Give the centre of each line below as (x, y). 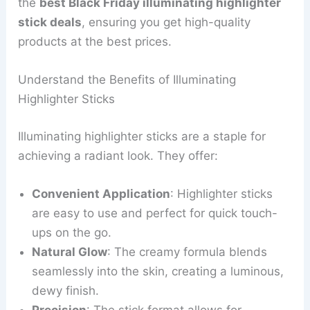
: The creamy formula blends (188, 252)
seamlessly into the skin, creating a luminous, (158, 272)
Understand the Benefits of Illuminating (127, 80)
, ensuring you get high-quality (166, 22)
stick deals (50, 22)
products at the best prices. (95, 42)
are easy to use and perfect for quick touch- (155, 213)
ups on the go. (72, 233)
